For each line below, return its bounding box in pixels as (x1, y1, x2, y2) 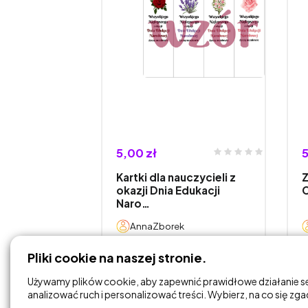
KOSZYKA (137, 263, 182, 276)
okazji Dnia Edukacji (116, 184, 220, 197)
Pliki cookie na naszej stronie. (27, 250, 207, 265)
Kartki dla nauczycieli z (116, 170, 236, 184)
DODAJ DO (135, 254, 184, 267)
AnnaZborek (130, 220, 184, 232)
